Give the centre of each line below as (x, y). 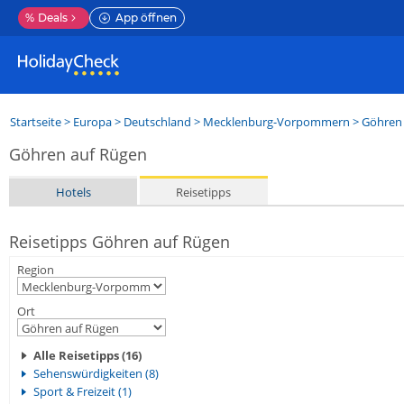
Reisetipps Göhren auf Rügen (119, 242)
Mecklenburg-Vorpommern (276, 122)
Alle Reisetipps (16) (87, 355)
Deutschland (157, 122)
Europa (92, 122)
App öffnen (146, 18)
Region (36, 270)
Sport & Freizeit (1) (83, 391)
